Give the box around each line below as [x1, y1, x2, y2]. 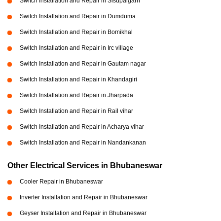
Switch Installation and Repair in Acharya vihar [20, 123, 144, 130]
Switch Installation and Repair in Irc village [20, 44, 133, 51]
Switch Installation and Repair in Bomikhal [20, 29, 133, 36]
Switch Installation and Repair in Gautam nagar [20, 60, 146, 67]
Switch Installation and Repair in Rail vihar [20, 108, 133, 114]
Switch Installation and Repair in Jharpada [20, 92, 133, 99]
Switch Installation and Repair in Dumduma [20, 13, 136, 20]
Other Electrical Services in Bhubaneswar [7, 161, 162, 170]
